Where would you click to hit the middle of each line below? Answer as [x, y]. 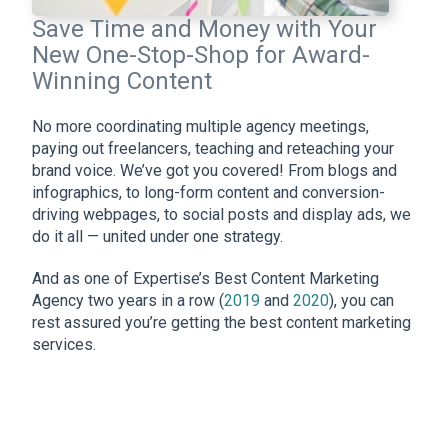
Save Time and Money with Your [204, 29]
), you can [361, 301]
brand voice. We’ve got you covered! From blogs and [214, 171]
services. [64, 345]
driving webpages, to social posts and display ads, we [221, 215]
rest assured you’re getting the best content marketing [221, 323]
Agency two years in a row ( [128, 301]
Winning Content [125, 81]
